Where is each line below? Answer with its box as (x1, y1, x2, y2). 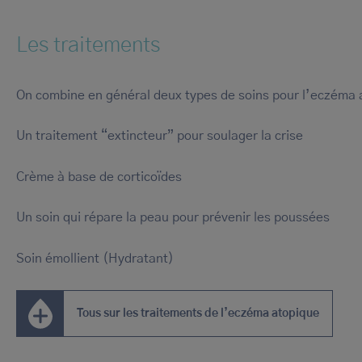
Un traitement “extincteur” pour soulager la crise (16, 129, 303, 143)
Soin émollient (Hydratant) (16, 251, 174, 265)
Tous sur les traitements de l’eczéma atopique (77, 307, 319, 319)
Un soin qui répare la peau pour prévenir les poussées (16, 211, 330, 225)
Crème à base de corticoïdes (16, 170, 182, 183)
